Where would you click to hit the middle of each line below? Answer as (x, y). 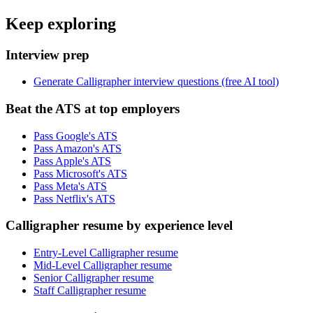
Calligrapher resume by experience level (119, 226)
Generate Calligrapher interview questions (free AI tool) (156, 82)
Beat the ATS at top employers (93, 109)
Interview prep (48, 54)
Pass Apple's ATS (72, 161)
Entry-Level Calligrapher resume (106, 253)
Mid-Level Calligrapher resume (103, 265)
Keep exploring (61, 23)
